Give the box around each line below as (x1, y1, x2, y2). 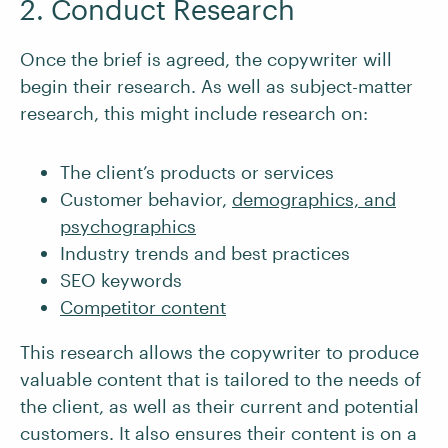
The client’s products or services (60, 161, 334, 183)
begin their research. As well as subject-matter (20, 75, 413, 97)
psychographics (60, 215, 196, 237)
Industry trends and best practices (60, 242, 350, 264)
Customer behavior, (60, 188, 232, 210)
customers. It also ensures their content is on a (20, 422, 417, 444)
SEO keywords (60, 269, 187, 291)
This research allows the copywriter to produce (20, 341, 419, 363)
